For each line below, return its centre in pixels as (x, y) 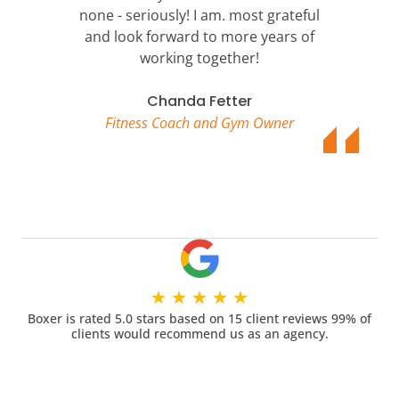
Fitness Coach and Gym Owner (199, 123)
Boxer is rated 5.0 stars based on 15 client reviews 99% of (199, 319)
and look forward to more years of (199, 37)
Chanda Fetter (199, 102)
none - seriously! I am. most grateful (199, 16)
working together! (199, 58)
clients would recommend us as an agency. (199, 334)
